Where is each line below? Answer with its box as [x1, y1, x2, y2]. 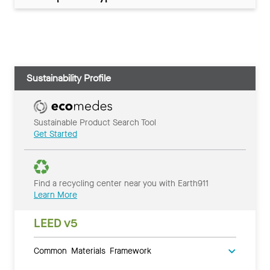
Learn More [34, 189, 77, 201]
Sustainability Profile [27, 72, 111, 85]
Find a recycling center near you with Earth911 [34, 178, 209, 190]
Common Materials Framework [34, 246, 151, 255]
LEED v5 [34, 215, 78, 232]
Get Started [34, 128, 77, 140]
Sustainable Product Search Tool [34, 117, 156, 129]
